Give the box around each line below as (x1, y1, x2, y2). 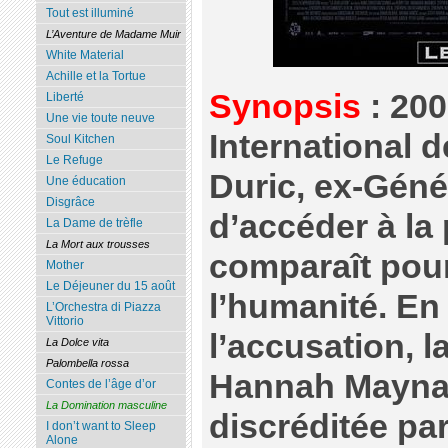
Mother (45, 258, 84, 273)
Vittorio (45, 314, 84, 329)
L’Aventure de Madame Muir (45, 28, 181, 41)
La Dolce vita (45, 336, 109, 349)
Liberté (45, 90, 84, 105)
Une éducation (45, 174, 126, 189)
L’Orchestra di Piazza (45, 300, 161, 315)
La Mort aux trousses (45, 238, 150, 251)
